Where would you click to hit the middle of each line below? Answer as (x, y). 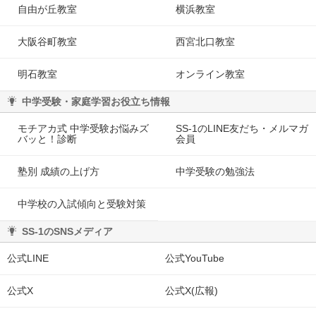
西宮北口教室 (205, 41)
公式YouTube (195, 258)
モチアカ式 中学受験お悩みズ (83, 128)
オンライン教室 (210, 74)
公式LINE (28, 258)
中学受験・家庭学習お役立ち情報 (96, 102)
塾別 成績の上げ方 (59, 171)
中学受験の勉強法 (215, 171)
